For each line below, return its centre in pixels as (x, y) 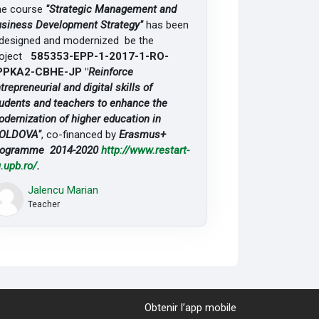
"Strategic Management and (111, 9)
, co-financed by (80, 134)
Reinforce (110, 72)
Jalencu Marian (63, 190)
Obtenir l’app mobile (191, 308)
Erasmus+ (143, 134)
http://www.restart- (145, 150)
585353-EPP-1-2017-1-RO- (99, 56)
